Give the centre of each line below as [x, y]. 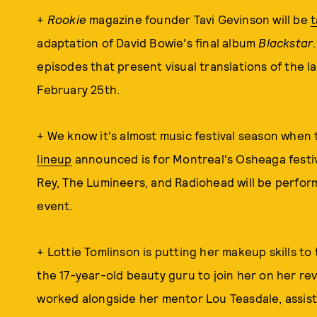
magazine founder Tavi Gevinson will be [199, 19]
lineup [54, 158]
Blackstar [286, 42]
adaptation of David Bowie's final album [148, 42]
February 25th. [79, 89]
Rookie [67, 19]
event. [58, 205]
